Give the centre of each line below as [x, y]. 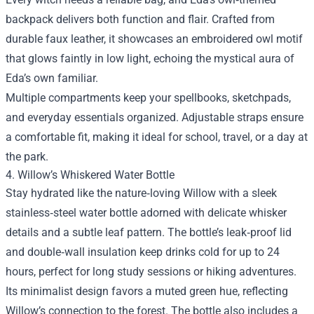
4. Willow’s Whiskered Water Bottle [90, 175]
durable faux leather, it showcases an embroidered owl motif [154, 39]
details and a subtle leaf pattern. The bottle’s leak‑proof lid [149, 233]
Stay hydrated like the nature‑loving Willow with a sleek [141, 193]
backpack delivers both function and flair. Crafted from [140, 20]
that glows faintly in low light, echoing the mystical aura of [150, 59]
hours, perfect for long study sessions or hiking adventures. [151, 272]
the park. [27, 157]
